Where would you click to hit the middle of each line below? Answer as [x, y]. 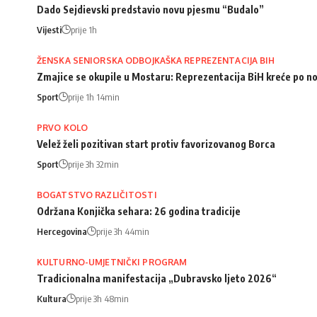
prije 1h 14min [94, 97]
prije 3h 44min [123, 231]
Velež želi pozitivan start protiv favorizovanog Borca [156, 144]
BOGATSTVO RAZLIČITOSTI [97, 195]
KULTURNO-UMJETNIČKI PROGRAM [112, 262]
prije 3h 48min [102, 298]
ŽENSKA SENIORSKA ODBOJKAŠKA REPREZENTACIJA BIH [156, 60]
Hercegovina [62, 231]
